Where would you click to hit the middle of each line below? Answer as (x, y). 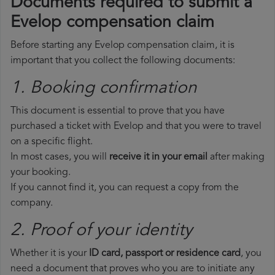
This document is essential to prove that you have (118, 111)
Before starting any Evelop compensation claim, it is (122, 46)
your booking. (41, 173)
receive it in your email (158, 157)
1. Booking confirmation (104, 89)
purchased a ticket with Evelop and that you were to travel (136, 127)
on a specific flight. (52, 142)
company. (32, 203)
